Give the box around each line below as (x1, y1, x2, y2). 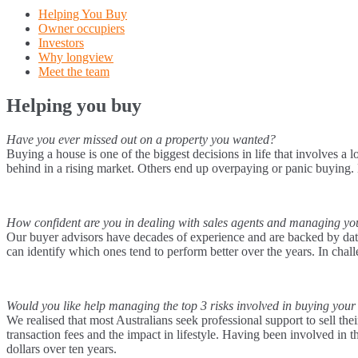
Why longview (38, 50, 113, 64)
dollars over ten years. (6, 341, 117, 356)
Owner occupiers (38, 21, 125, 35)
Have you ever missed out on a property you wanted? (6, 132, 276, 146)
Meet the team (38, 64, 109, 78)
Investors (38, 35, 84, 50)
